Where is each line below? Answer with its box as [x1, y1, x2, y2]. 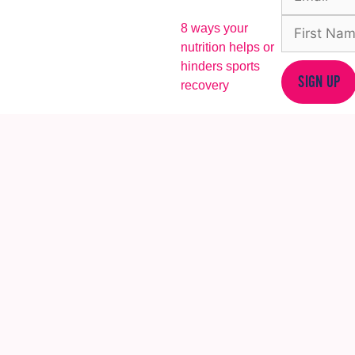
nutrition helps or [180, 40, 274, 54]
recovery [180, 78, 229, 92]
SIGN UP [298, 71, 341, 92]
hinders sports [180, 59, 260, 73]
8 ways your [180, 21, 248, 35]
